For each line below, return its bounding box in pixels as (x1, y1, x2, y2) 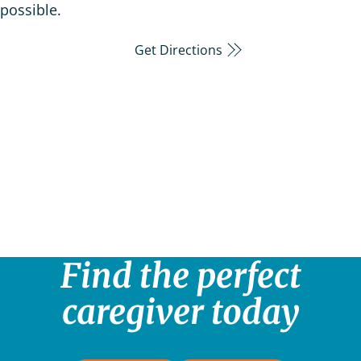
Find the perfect (60, 254, 301, 297)
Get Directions (135, 40, 226, 59)
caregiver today (61, 290, 300, 333)
